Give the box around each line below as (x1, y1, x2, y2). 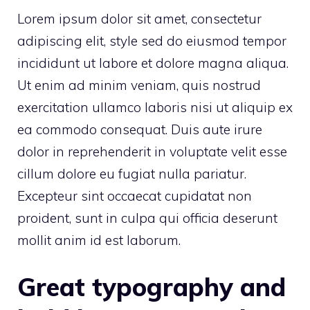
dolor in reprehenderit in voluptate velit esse (17, 143, 287, 161)
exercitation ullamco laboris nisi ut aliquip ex (17, 99, 293, 116)
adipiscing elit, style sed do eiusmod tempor (17, 33, 286, 50)
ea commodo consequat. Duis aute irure (17, 121, 262, 138)
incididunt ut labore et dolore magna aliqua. (17, 55, 289, 72)
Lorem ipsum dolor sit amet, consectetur (17, 10, 262, 28)
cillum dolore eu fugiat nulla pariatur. (17, 165, 246, 183)
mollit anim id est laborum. (17, 232, 181, 249)
